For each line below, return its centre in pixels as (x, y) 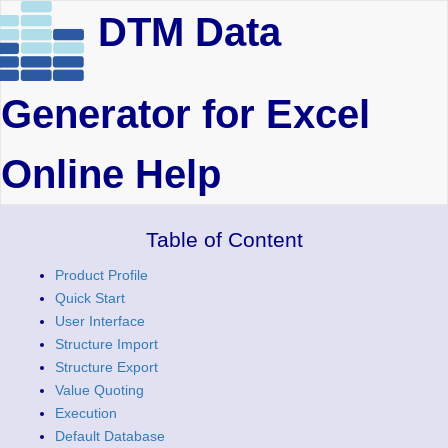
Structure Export (106, 367)
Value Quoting (99, 390)
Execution (86, 413)
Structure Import (106, 344)
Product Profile (101, 275)
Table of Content (224, 240)
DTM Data (189, 32)
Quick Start (90, 298)
